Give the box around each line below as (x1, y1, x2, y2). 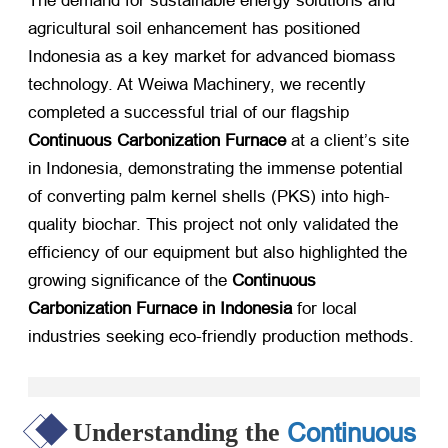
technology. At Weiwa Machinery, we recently (28, 75, 366, 95)
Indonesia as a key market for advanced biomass (28, 47, 396, 67)
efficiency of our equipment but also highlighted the (28, 243, 407, 263)
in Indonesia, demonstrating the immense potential (28, 159, 403, 179)
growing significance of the (28, 271, 232, 291)
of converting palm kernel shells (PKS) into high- (28, 187, 390, 207)
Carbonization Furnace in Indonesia (28, 299, 292, 319)
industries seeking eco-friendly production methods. (28, 327, 414, 347)
